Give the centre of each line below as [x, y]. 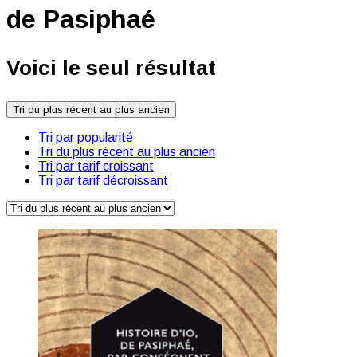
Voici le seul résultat [111, 67]
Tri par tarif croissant [96, 167]
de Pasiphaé [81, 20]
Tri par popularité [86, 138]
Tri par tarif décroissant [103, 181]
